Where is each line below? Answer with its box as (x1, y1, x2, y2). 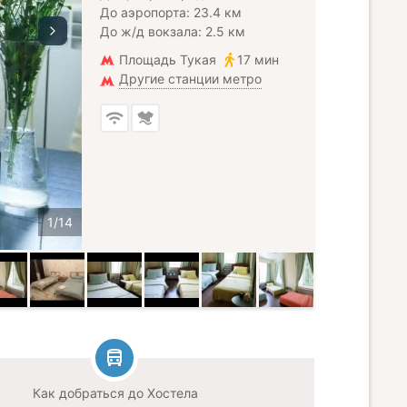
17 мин (237, 52, 279, 67)
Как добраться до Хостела (32, 385, 198, 401)
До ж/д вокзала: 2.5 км (100, 24, 245, 39)
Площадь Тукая (119, 52, 216, 67)
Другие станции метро (119, 71, 262, 86)
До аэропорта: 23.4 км (100, 5, 242, 20)
